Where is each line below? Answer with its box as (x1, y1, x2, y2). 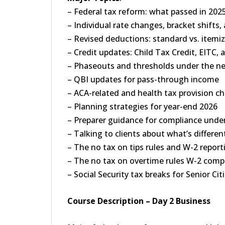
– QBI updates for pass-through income (67, 74, 219, 85)
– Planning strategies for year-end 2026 (67, 101, 217, 112)
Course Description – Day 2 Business (67, 195, 210, 206)
